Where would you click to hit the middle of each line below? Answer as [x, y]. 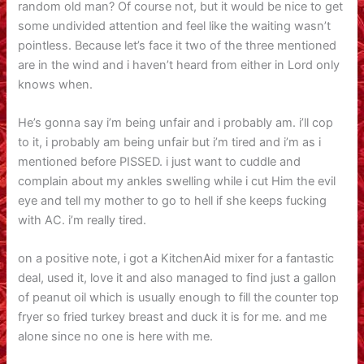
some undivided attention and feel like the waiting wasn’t [175, 26]
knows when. [56, 84]
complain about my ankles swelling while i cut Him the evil [177, 182]
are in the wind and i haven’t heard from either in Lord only [179, 65]
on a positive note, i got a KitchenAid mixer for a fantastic [176, 259]
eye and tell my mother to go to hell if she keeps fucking [173, 201]
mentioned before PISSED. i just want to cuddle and [160, 162]
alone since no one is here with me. [116, 337]
